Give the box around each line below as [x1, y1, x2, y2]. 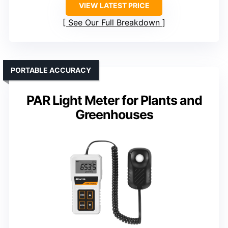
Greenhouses [75, 107, 153, 123]
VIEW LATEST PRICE [78, 1, 150, 10]
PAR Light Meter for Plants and [26, 93, 202, 108]
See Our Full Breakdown [68, 17, 160, 28]
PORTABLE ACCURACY [11, 66, 91, 75]
